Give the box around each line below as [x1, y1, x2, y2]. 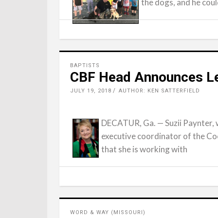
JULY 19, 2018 [70, 88, 111, 94]
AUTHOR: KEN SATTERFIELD [119, 88, 200, 94]
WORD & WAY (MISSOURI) [70, 209, 145, 216]
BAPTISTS [70, 62, 100, 69]
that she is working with [101, 144, 187, 154]
